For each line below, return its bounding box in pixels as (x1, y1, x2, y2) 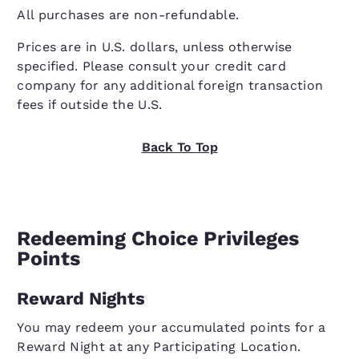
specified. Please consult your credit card (17, 58, 286, 74)
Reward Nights (17, 288, 146, 309)
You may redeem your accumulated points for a (17, 320, 326, 335)
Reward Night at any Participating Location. (17, 339, 301, 354)
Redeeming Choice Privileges (17, 227, 300, 250)
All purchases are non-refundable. (17, 7, 240, 22)
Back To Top (141, 139, 218, 155)
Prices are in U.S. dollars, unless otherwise (17, 39, 292, 54)
